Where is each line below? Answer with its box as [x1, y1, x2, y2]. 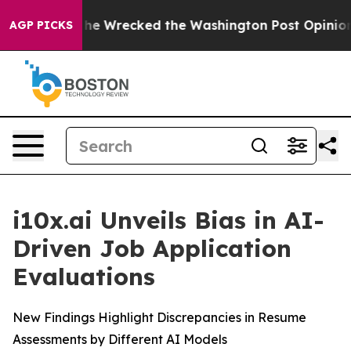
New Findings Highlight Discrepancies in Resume [13, 309, 306, 325]
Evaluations [13, 262, 155, 291]
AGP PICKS [9, 18, 73, 32]
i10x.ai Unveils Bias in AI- [13, 205, 324, 235]
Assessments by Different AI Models [13, 331, 227, 347]
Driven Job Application [13, 233, 291, 263]
